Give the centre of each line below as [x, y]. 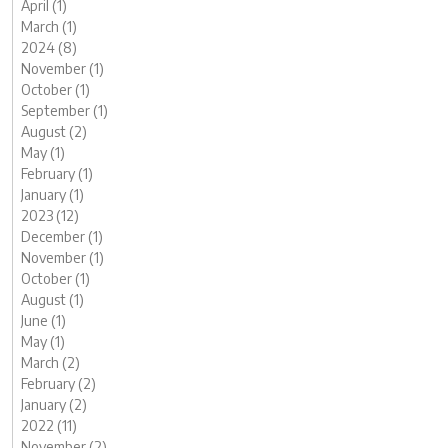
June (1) [43, 320]
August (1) [52, 299]
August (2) [54, 131]
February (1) [57, 173]
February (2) [58, 383]
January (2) [54, 404]
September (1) [64, 110]
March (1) [49, 26]
